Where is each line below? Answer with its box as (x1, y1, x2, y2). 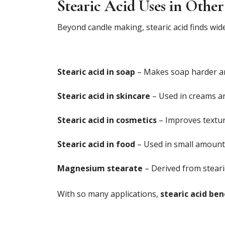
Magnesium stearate (57, 162, 143, 174)
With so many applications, (57, 188, 160, 199)
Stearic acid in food (57, 138, 135, 150)
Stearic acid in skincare (57, 90, 150, 101)
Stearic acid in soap (57, 66, 135, 77)
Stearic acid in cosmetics (57, 114, 157, 126)
